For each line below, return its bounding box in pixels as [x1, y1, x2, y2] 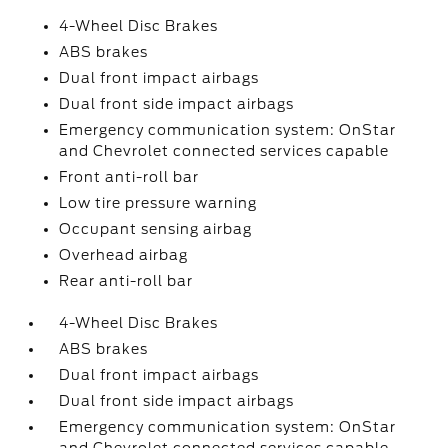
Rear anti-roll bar [59, 273, 194, 289]
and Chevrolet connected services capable [59, 143, 390, 159]
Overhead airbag [59, 247, 189, 263]
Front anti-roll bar [59, 169, 200, 185]
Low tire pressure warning [59, 195, 258, 211]
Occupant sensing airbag [59, 221, 253, 237]
